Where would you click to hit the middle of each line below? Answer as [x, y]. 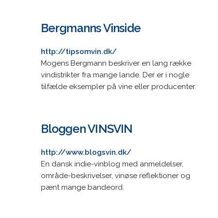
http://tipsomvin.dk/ [79, 51]
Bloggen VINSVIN [87, 128]
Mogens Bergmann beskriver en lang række [116, 63]
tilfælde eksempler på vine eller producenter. [118, 86]
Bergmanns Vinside [91, 28]
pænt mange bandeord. [82, 187]
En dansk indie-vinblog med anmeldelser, [112, 164]
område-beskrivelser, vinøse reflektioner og [115, 175]
